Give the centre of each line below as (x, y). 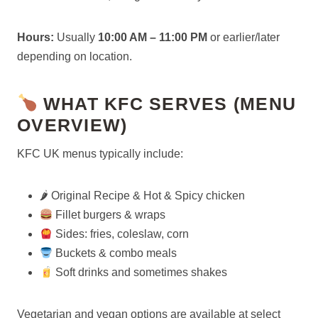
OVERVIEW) (72, 125)
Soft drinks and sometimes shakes (140, 272)
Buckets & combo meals (115, 253)
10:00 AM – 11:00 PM (153, 37)
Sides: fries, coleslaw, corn (121, 234)
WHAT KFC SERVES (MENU (166, 103)
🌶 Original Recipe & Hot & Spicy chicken (142, 196)
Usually (76, 37)
